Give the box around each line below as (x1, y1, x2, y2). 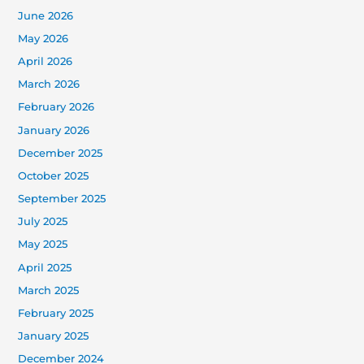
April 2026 (18, 54, 73, 67)
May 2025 (18, 238, 68, 251)
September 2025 (18, 193, 106, 206)
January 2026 (18, 123, 90, 136)
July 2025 (18, 215, 68, 228)
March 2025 (18, 284, 80, 297)
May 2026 (18, 32, 69, 45)
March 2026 (18, 78, 80, 91)
